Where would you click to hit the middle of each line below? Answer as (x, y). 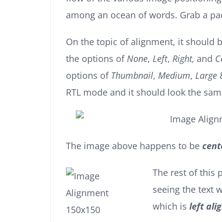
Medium (174, 75)
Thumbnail (132, 75)
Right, (185, 58)
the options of (96, 58)
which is (171, 206)
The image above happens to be (134, 146)
